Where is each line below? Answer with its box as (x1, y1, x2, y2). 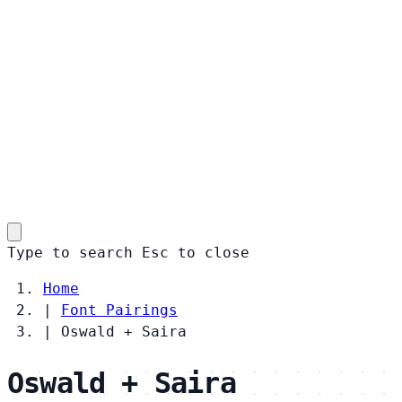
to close (178, 243, 249, 261)
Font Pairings (61, 301, 178, 319)
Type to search (7, 243, 133, 261)
